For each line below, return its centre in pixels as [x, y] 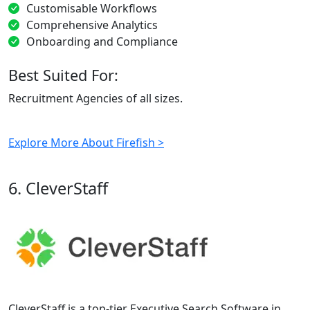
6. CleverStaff [58, 188]
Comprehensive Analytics [92, 25]
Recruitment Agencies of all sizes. [95, 98]
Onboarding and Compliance [102, 41]
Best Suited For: [63, 75]
